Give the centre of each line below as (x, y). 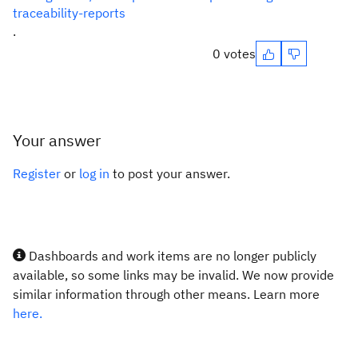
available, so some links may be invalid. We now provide (173, 275)
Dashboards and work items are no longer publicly (171, 256)
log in (94, 173)
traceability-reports (69, 13)
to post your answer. (170, 173)
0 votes (234, 54)
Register (37, 173)
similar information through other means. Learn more (166, 294)
